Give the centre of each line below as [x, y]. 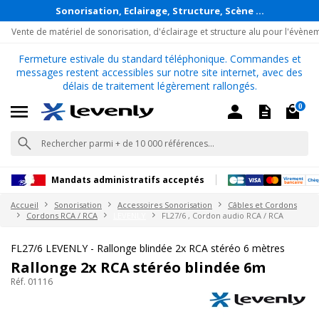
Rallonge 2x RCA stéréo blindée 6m [138, 267]
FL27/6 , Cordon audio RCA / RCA [223, 215]
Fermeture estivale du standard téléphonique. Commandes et [159, 59]
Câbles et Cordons [262, 204]
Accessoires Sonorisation [165, 204]
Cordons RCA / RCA [62, 215]
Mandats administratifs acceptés [128, 180]
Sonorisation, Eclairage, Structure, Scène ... [159, 11]
